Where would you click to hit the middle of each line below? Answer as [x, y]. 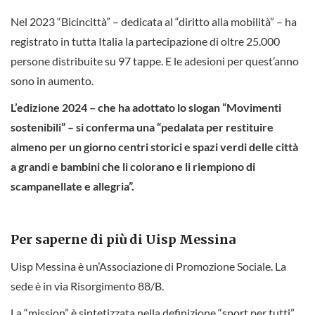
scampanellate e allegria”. [72, 186]
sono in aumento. [52, 80]
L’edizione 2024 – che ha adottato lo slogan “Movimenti [146, 107]
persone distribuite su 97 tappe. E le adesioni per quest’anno [155, 60]
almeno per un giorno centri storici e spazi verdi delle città [154, 146]
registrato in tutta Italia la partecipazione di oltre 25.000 [145, 41]
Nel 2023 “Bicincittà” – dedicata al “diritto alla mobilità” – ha [154, 21]
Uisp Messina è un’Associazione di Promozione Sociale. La [148, 266]
